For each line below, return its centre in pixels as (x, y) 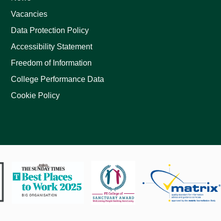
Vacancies (29, 14)
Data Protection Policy (50, 30)
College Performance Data (58, 79)
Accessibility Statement (52, 47)
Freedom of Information (52, 63)
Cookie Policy (36, 95)
